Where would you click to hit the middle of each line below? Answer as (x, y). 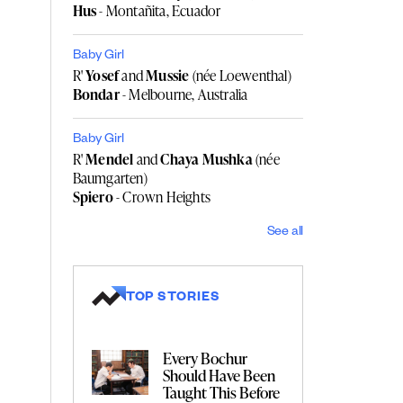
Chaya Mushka (206, 159)
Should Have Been (219, 375)
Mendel (108, 159)
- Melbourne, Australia (184, 94)
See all (285, 233)
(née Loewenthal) (240, 75)
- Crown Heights (162, 197)
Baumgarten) (110, 178)
